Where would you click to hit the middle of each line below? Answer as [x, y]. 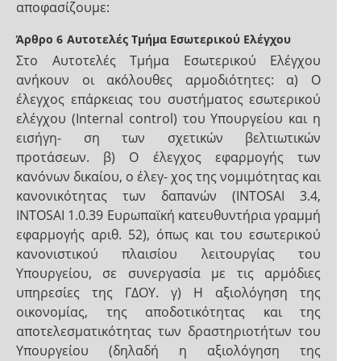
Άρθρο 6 [39, 39]
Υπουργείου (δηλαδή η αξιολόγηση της [168, 351]
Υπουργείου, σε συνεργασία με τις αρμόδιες [168, 273]
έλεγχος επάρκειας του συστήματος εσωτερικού [168, 99]
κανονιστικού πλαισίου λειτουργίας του [168, 254]
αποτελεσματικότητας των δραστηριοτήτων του [168, 331]
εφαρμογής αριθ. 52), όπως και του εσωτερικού [168, 234]
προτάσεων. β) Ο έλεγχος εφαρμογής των [168, 157]
